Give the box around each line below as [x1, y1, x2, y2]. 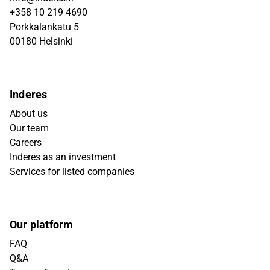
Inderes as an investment [10, 151, 116, 163]
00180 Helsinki [10, 36, 73, 47]
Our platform [10, 218, 74, 231]
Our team [10, 122, 49, 134]
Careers [10, 137, 42, 148]
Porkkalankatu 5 [10, 21, 79, 33]
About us [10, 108, 48, 119]
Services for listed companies [10, 166, 134, 177]
